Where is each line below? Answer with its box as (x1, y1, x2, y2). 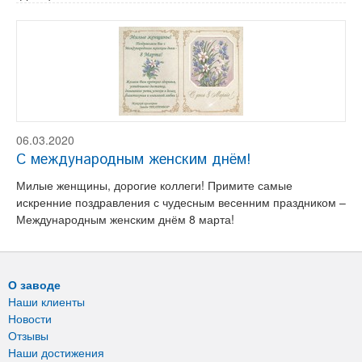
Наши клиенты (8, 293, 85, 309)
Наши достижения (8, 344, 104, 360)
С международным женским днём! (16, 149, 250, 170)
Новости (8, 310, 52, 326)
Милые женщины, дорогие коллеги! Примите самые (16, 177, 293, 193)
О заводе (8, 276, 61, 293)
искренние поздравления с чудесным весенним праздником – (16, 194, 346, 210)
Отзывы (8, 327, 48, 343)
